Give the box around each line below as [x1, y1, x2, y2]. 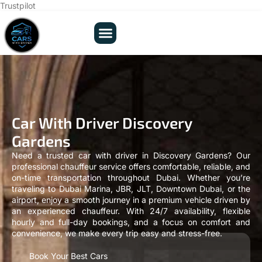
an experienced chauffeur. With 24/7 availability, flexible [12, 206, 250, 216]
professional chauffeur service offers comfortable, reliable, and [12, 161, 250, 172]
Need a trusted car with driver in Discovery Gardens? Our [12, 150, 250, 161]
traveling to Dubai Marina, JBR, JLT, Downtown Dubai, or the [12, 184, 250, 194]
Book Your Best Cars [29, 250, 108, 261]
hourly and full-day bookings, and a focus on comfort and [12, 217, 250, 227]
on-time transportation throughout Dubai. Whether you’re [12, 173, 250, 183]
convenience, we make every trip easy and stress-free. [12, 228, 222, 239]
